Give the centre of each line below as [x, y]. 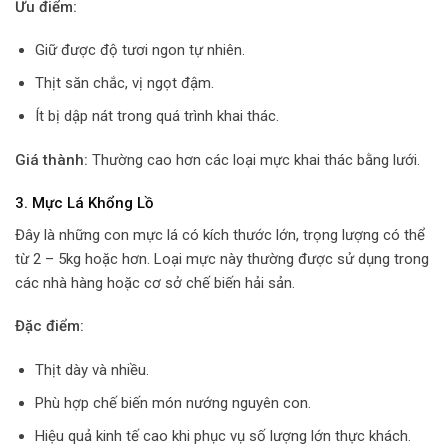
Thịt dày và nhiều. [91, 369]
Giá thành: [51, 159]
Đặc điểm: [49, 326]
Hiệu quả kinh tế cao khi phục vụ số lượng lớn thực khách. [222, 435]
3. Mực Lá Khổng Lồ [84, 203]
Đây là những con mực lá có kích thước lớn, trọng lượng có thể [220, 234]
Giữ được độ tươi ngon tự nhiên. [139, 50]
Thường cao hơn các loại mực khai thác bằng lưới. [254, 159]
